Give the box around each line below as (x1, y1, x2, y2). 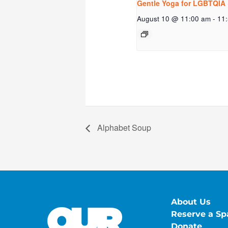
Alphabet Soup (95, 121, 151, 133)
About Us (171, 196, 211, 207)
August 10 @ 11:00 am (137, 13, 211, 23)
